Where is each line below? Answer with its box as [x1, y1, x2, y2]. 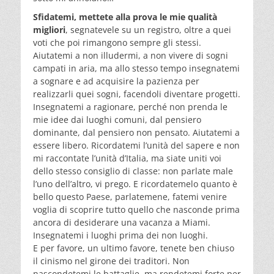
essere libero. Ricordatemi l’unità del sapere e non [33, 139, 240, 151]
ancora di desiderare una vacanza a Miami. [33, 216, 210, 228]
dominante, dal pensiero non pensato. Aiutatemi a [33, 126, 240, 138]
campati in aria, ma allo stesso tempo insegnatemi [33, 62, 240, 74]
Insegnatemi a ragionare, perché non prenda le [33, 100, 228, 113]
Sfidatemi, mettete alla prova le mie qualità [33, 10, 217, 23]
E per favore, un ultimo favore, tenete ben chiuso [33, 242, 234, 254]
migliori [33, 23, 65, 35]
